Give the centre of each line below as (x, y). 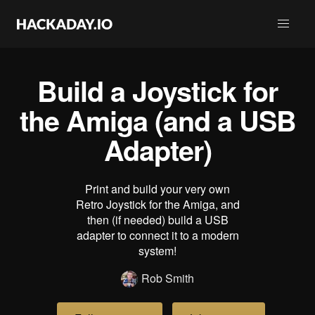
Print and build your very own (157, 189)
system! (157, 251)
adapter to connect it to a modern (157, 235)
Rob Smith (168, 278)
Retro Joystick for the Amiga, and (157, 204)
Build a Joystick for (157, 90)
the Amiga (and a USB (157, 120)
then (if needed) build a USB (157, 220)
